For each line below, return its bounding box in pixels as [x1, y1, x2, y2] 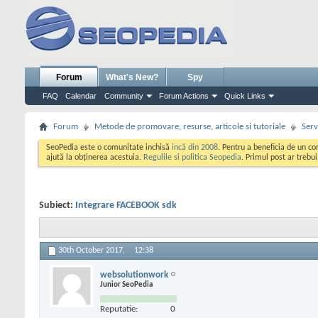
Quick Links [224, 92, 265, 100]
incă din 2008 [172, 143, 218, 152]
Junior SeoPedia [100, 280, 153, 289]
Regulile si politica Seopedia [143, 153, 241, 162]
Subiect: [39, 200, 75, 211]
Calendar [65, 92, 97, 100]
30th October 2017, [58, 246, 127, 256]
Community [104, 92, 143, 100]
